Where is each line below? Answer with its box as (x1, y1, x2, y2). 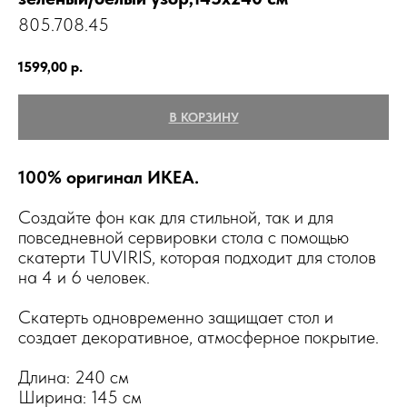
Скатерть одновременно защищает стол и (18, 305, 333, 328)
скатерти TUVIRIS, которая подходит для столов (18, 245, 376, 268)
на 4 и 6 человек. (18, 265, 150, 288)
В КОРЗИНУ (168, 109, 239, 124)
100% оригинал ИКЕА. (18, 165, 199, 188)
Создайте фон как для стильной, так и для (18, 205, 333, 228)
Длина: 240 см (18, 365, 129, 388)
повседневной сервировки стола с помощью (18, 225, 349, 248)
